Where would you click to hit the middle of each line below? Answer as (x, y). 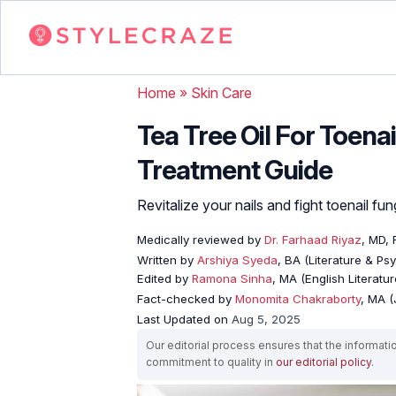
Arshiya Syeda (237, 259)
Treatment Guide (235, 169)
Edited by (164, 278)
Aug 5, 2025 (266, 319)
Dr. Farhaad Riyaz (311, 239)
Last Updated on (184, 319)
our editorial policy (324, 362)
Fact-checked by (186, 298)
